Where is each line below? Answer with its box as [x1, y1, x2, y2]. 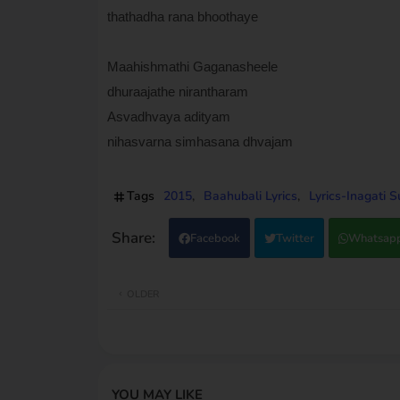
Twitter [275, 229, 314, 246]
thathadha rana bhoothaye [106, 8, 258, 24]
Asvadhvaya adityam [106, 108, 230, 124]
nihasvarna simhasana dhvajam [106, 133, 293, 149]
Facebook [189, 229, 240, 246]
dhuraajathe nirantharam [106, 83, 248, 99]
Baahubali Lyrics [203, 187, 297, 204]
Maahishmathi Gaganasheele [106, 58, 278, 74]
